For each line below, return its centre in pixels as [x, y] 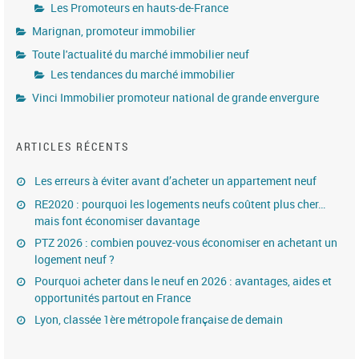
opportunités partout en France [113, 297]
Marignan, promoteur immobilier [114, 30]
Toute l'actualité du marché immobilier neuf [141, 54]
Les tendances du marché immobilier [143, 74]
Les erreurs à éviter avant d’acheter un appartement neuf [175, 180]
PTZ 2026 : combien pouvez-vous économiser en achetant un [186, 242]
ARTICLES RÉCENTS [73, 146]
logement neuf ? [75, 259]
